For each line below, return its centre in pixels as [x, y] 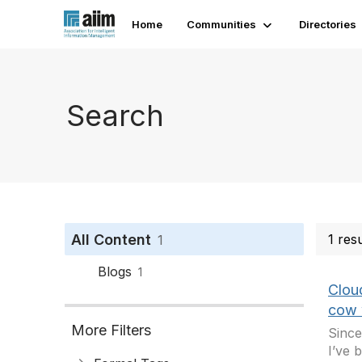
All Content [111, 240]
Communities [222, 24]
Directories [328, 24]
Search [115, 115]
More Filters [111, 330]
